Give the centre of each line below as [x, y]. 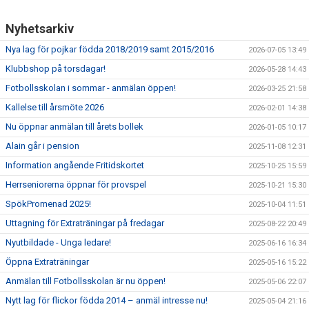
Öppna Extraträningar [47, 262]
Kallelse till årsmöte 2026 [55, 107]
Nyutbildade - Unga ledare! [58, 242]
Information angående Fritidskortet [75, 165]
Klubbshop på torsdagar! [56, 69]
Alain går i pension [42, 146]
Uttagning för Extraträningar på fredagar [85, 223]
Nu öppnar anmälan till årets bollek [74, 127]
